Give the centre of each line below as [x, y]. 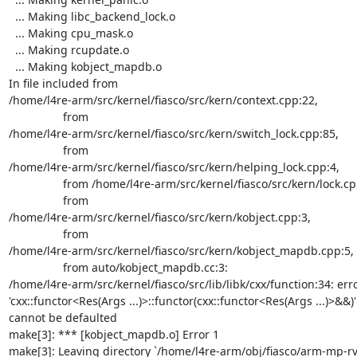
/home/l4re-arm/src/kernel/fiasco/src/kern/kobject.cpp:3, [159, 217]
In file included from [63, 83]
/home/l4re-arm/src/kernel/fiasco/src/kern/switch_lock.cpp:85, [173, 133]
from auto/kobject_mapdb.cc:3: [35, 267]
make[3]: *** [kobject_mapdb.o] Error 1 [114, 334]
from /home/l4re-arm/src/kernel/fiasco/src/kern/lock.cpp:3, [35, 183]
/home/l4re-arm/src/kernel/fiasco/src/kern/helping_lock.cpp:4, [174, 167]
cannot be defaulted [63, 317]
